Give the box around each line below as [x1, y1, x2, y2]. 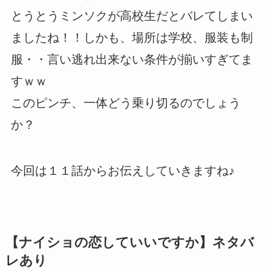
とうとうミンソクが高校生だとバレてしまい [10, 8, 253, 22]
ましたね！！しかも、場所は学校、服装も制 [10, 30, 253, 44]
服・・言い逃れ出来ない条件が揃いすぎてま [10, 52, 253, 66]
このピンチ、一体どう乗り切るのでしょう [10, 96, 241, 109]
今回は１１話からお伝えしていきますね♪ [10, 163, 235, 177]
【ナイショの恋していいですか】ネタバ [5, 235, 254, 250]
